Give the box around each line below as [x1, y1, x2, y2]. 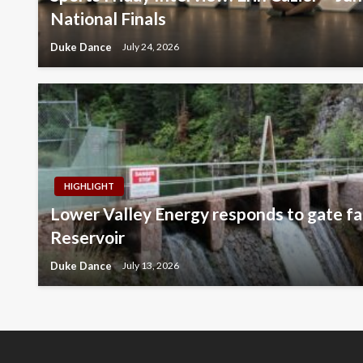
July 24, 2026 [122, 41, 179, 53]
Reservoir [50, 226, 125, 247]
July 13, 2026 [122, 259, 179, 272]
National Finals [50, 7, 166, 28]
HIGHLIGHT [64, 180, 114, 191]
